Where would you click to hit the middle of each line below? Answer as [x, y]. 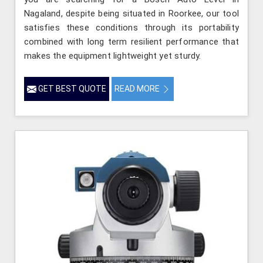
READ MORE [138, 88]
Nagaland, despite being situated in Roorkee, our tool [131, 13]
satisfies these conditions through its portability [131, 27]
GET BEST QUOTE [71, 88]
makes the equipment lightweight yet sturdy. [113, 55]
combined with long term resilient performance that [131, 41]
